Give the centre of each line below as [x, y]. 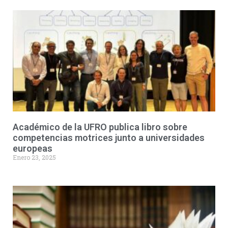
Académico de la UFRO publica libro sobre [100, 127]
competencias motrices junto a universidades [109, 138]
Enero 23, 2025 [34, 157]
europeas [33, 148]
